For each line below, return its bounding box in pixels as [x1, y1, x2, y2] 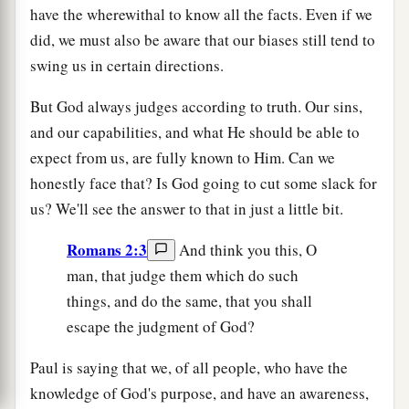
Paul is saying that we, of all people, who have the [30, 356, 348, 378]
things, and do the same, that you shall [67, 289, 312, 311]
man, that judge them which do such [67, 264, 299, 286]
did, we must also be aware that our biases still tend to [30, 28, 375, 50]
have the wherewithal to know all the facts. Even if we [30, 3, 372, 25]
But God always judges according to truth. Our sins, [30, 95, 362, 117]
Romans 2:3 [67, 237, 147, 261]
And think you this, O [175, 238, 317, 260]
